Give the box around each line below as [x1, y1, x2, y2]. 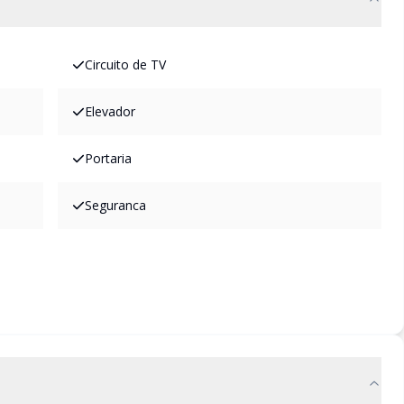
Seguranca [85, 197, 146, 214]
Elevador [85, 103, 135, 120]
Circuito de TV [85, 56, 166, 73]
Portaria [85, 150, 132, 167]
